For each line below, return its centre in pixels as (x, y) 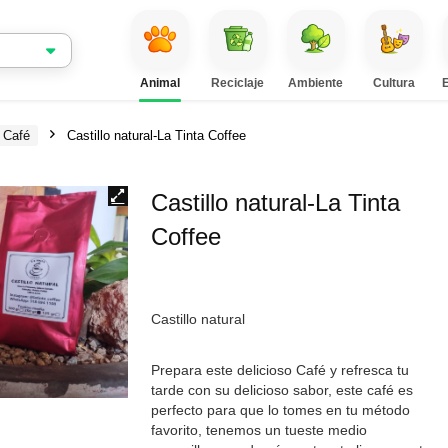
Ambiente (316, 83)
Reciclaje (238, 83)
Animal (159, 83)
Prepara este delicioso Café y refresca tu (280, 370)
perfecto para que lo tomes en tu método (281, 410)
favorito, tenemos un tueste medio (259, 430)
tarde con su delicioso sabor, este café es (282, 390)
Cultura (393, 83)
